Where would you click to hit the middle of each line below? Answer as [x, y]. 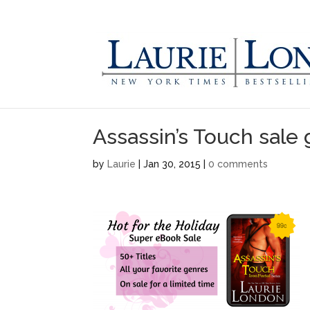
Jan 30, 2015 [172, 164]
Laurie [122, 164]
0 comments [238, 164]
